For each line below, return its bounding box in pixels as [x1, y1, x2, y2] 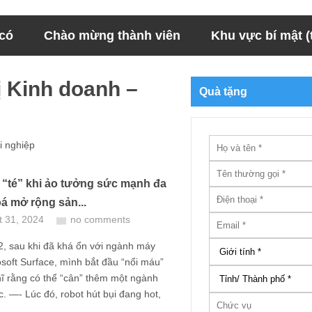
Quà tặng [199, 86, 247, 97]
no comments [70, 214, 130, 225]
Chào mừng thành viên [44, 29, 180, 42]
